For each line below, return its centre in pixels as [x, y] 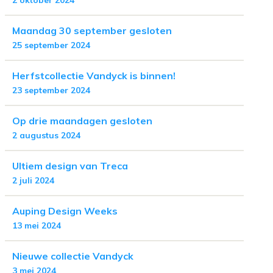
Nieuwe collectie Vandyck [73, 256]
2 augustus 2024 [46, 135]
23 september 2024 [51, 90]
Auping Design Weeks [65, 211]
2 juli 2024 [33, 180]
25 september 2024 [51, 45]
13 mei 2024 [37, 225]
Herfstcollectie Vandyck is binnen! [94, 76]
